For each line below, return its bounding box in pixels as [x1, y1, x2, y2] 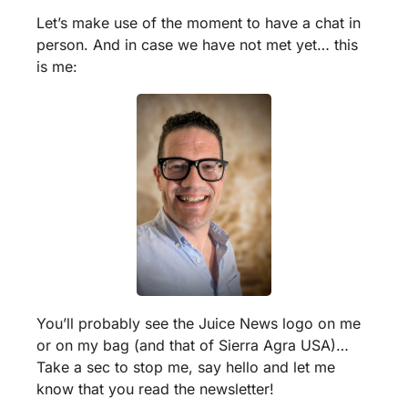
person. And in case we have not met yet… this [36, 36, 358, 55]
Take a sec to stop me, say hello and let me [36, 357, 335, 376]
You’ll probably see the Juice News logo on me [36, 313, 361, 332]
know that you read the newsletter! [36, 379, 274, 398]
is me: [36, 57, 77, 76]
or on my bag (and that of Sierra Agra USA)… [36, 335, 349, 354]
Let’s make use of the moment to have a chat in [36, 14, 361, 33]
